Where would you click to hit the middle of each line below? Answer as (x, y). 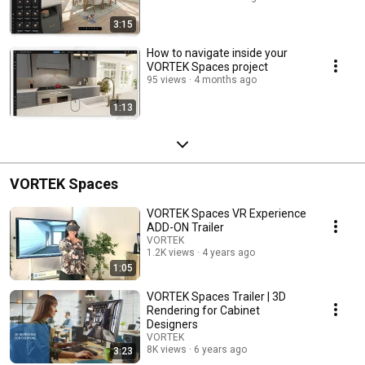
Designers (172, 324)
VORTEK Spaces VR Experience (226, 213)
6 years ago (220, 349)
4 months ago (225, 79)
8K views (167, 349)
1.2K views (171, 252)
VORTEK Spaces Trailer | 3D (216, 296)
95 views (167, 79)
